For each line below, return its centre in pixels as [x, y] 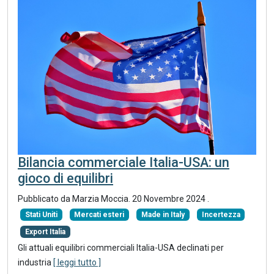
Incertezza [221, 214]
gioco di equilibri [65, 178]
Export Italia [45, 232]
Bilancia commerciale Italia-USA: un [124, 162]
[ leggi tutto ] [77, 263]
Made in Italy [163, 214]
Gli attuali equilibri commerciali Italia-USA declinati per [121, 248]
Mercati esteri [99, 214]
